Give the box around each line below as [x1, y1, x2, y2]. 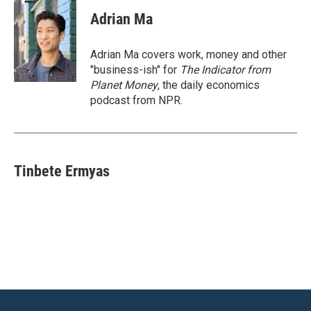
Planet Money [90, 78, 158, 92]
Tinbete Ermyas [14, 162, 110, 180]
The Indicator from [180, 63, 271, 76]
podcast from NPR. [90, 94, 183, 107]
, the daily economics [158, 78, 260, 92]
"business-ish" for [90, 63, 180, 76]
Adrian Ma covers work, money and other [90, 48, 287, 61]
